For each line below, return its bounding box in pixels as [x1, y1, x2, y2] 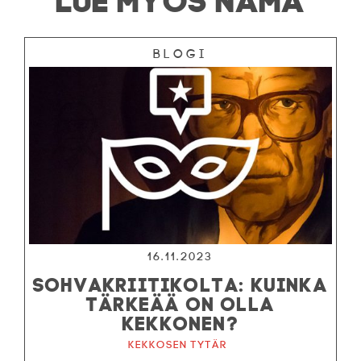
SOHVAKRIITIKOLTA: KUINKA [33, 272, 328, 292]
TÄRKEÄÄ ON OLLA [85, 291, 275, 311]
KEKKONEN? [122, 310, 239, 330]
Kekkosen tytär [128, 338, 228, 351]
